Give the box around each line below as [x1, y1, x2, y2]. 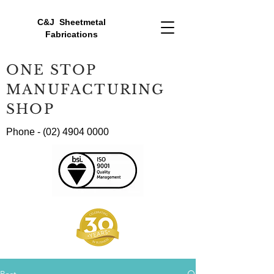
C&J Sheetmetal [37, 17, 106, 27]
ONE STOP [6, 62, 97, 78]
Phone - [6, 127, 43, 137]
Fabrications [45, 29, 98, 39]
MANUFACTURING [6, 81, 165, 98]
